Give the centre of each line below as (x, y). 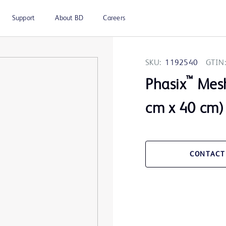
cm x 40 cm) (185, 109)
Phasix (166, 86)
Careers (114, 18)
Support (23, 18)
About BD (69, 18)
